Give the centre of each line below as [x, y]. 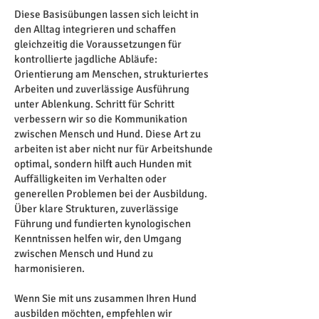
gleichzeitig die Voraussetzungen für [98, 44]
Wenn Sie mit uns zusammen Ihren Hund [105, 298]
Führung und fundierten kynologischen [103, 224]
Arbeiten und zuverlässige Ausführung [102, 89]
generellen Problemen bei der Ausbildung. [111, 194]
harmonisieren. [49, 268]
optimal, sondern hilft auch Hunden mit [103, 164]
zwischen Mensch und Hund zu [84, 253]
